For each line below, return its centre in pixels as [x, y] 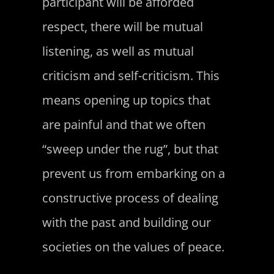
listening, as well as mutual [118, 51]
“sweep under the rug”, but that [130, 149]
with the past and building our [126, 222]
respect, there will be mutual [122, 26]
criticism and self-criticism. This [131, 75]
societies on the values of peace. [133, 246]
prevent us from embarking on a [133, 173]
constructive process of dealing [130, 198]
